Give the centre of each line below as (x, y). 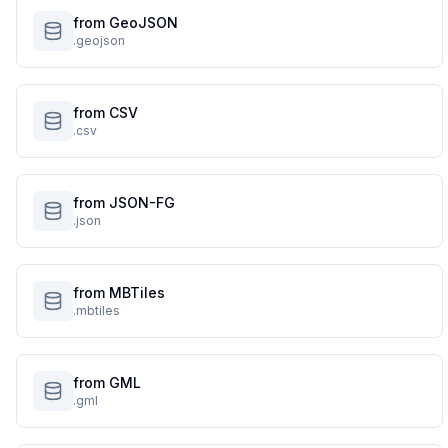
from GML (107, 382)
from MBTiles (119, 292)
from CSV (105, 112)
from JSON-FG (124, 202)
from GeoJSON (125, 22)
